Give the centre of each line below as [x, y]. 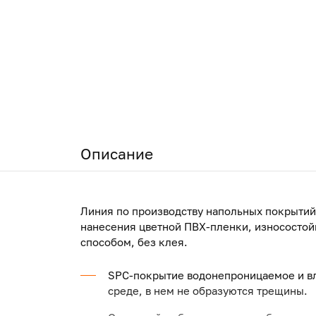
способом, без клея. [134, 242]
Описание [117, 154]
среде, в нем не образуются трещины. [208, 291]
